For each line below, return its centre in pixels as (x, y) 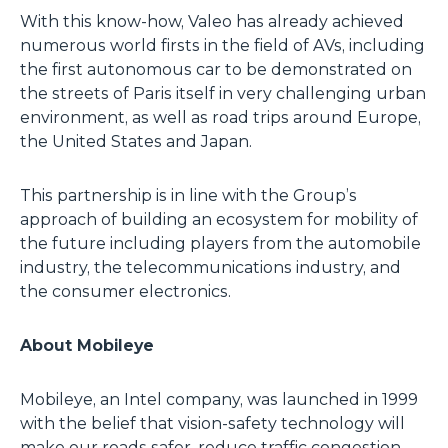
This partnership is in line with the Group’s (188, 195)
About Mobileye (87, 345)
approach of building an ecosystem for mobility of (219, 219)
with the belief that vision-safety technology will (212, 423)
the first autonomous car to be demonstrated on (216, 69)
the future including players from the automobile (220, 243)
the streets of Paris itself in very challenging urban (223, 93)
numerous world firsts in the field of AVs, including (222, 45)
